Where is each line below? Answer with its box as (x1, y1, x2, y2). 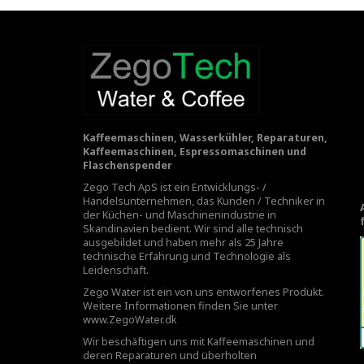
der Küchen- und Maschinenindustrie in (83, 208, 276, 222)
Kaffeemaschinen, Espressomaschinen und (83, 145, 306, 158)
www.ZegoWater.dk (83, 313, 177, 327)
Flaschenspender (83, 158, 172, 172)
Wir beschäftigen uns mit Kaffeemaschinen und (83, 335, 314, 349)
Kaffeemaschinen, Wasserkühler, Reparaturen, (83, 131, 327, 145)
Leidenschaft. (83, 263, 149, 277)
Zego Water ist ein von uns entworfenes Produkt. (83, 285, 324, 299)
